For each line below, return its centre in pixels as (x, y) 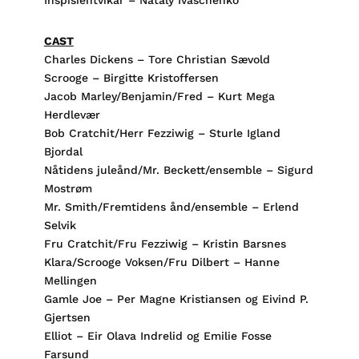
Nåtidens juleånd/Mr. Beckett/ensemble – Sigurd (178, 170)
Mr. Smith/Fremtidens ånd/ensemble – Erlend (171, 207)
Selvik (65, 225)
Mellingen (70, 280)
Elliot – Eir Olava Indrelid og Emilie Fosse (157, 336)
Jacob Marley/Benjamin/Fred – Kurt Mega (159, 96)
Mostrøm (68, 188)
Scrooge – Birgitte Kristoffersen (131, 78)
